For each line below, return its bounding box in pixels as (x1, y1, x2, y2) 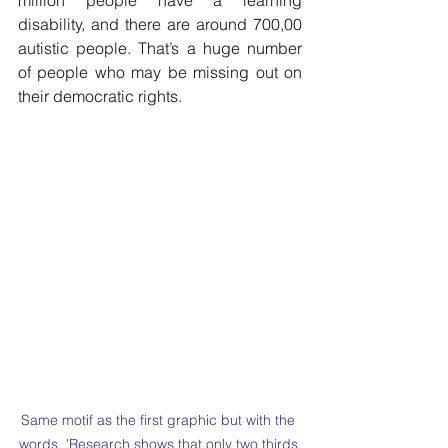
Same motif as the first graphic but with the (21, 411, 299, 429)
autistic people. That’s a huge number (18, 38, 302, 58)
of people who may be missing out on (18, 62, 302, 82)
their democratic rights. (18, 86, 182, 106)
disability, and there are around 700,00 (18, 14, 302, 34)
